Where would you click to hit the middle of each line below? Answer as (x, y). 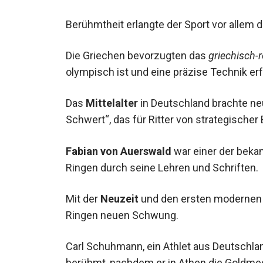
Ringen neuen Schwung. (122, 211)
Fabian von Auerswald (119, 147)
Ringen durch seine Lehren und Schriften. (162, 164)
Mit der (83, 195)
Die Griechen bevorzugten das (137, 52)
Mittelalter (112, 100)
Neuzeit (119, 195)
